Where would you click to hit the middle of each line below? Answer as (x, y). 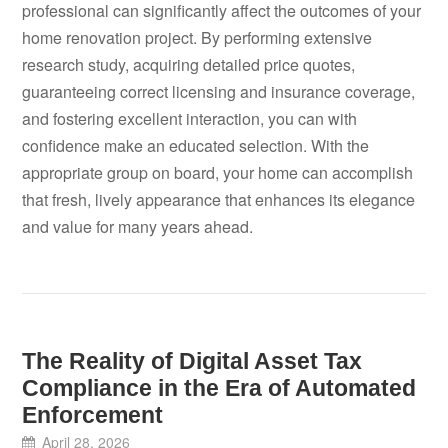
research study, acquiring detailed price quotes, (189, 65)
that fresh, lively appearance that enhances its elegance (219, 200)
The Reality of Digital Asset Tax (192, 361)
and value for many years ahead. (138, 227)
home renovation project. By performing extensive (197, 38)
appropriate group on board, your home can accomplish (218, 173)
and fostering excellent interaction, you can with (190, 119)
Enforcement (93, 415)
